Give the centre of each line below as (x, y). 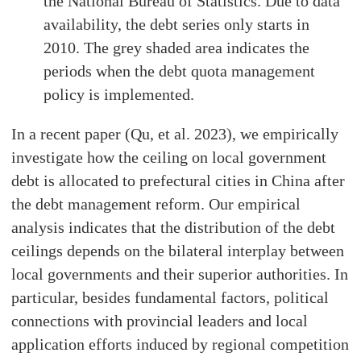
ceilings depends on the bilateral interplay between (178, 250)
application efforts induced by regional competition (180, 344)
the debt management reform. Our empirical (156, 203)
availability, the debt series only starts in (177, 24)
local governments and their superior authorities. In (180, 274)
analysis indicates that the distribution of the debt (174, 227)
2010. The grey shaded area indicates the (177, 47)
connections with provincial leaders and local (160, 320)
